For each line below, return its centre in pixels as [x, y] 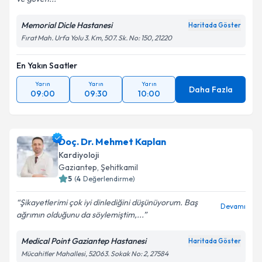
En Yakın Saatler [47, 65]
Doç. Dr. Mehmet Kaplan [112, 142]
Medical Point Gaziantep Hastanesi [84, 241]
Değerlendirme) [109, 179]
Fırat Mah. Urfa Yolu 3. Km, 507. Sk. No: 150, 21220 [96, 38]
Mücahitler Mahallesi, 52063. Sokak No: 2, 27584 [95, 254]
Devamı [233, 206]
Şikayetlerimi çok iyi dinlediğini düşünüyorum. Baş [109, 202]
